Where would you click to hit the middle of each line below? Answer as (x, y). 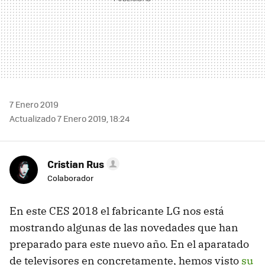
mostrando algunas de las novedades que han (124, 227)
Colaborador (70, 177)
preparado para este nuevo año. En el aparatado (129, 244)
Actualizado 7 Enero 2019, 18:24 (70, 118)
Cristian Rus (76, 164)
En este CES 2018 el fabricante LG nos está (117, 211)
